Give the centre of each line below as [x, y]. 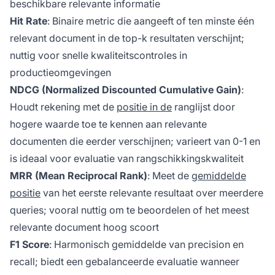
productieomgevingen [60, 73]
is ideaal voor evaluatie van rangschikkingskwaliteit [127, 159]
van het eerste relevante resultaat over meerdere [152, 193]
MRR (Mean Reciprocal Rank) [79, 176]
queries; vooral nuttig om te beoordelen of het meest [130, 210]
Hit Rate [29, 21]
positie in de [144, 107]
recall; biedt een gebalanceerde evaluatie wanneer [125, 262]
